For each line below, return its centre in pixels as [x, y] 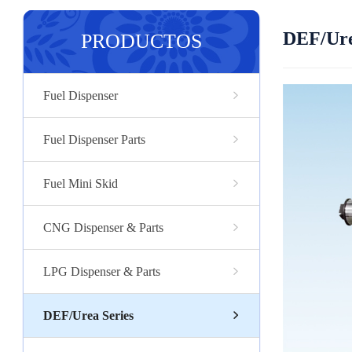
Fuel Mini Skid [81, 183]
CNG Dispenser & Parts [103, 227]
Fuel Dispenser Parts [94, 139]
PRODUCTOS [141, 41]
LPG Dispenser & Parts [102, 271]
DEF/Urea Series [88, 315]
